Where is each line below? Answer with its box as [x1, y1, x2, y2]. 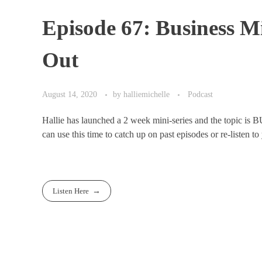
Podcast [188, 89, 213, 99]
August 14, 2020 [42, 89, 97, 99]
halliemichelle [123, 89, 172, 99]
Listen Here [53, 187, 89, 196]
